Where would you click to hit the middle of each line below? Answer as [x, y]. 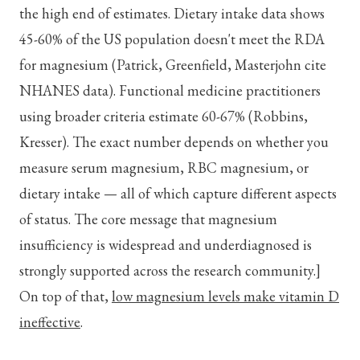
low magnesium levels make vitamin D [225, 296]
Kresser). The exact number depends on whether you [174, 141]
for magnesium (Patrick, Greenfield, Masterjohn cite [173, 64]
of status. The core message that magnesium [148, 219]
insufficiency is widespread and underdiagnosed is [166, 244]
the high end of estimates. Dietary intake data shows [172, 13]
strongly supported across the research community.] [170, 270]
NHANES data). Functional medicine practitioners [170, 90]
